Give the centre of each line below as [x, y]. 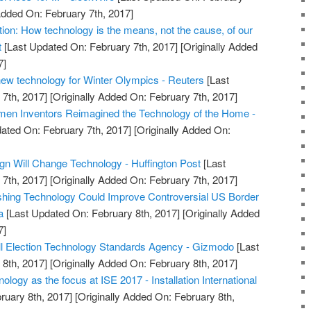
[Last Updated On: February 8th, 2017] [92, 213]
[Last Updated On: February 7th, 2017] [90, 47]
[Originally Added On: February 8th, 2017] [143, 263]
